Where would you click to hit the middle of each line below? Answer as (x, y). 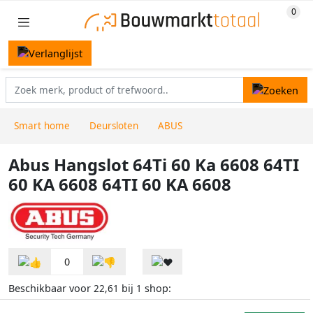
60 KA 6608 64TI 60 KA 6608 (120, 185)
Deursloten (114, 126)
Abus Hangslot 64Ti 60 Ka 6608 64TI (154, 165)
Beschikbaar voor (51, 288)
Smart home (42, 126)
